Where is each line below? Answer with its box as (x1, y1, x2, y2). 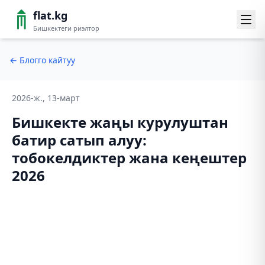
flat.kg (33, 8, 67, 22)
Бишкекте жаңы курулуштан (12, 112, 228, 132)
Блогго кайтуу (20, 54, 75, 66)
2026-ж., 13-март (12, 92, 80, 104)
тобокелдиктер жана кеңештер (12, 148, 247, 167)
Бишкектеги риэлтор (33, 24, 99, 33)
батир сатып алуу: (12, 130, 147, 150)
